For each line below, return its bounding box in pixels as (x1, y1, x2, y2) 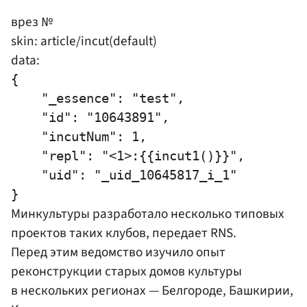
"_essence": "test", (11, 90, 184, 107)
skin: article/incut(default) (11, 32, 157, 51)
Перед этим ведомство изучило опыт (11, 243, 225, 262)
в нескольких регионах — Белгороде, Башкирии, (11, 281, 293, 301)
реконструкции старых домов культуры (11, 262, 242, 282)
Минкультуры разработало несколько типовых (11, 204, 284, 224)
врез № (11, 12, 53, 32)
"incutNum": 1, (11, 129, 147, 145)
